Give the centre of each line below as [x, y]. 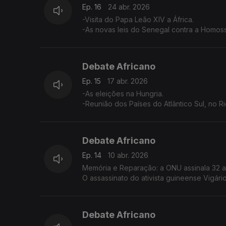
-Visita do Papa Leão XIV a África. [139, 20]
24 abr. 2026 [129, 7]
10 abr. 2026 [128, 155]
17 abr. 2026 [128, 81]
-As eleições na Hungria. [124, 94]
